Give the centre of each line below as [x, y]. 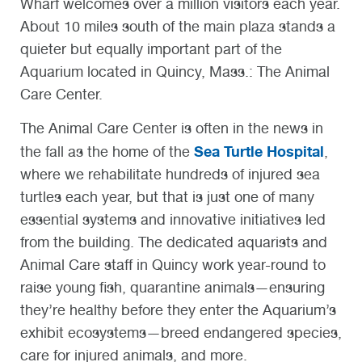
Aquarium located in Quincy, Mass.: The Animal [175, 71]
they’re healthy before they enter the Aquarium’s [178, 310]
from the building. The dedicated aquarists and [174, 242]
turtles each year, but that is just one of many [167, 197]
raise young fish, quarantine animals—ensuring [173, 288]
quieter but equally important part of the [151, 48]
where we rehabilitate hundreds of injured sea [170, 175]
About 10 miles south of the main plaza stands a [178, 26]
